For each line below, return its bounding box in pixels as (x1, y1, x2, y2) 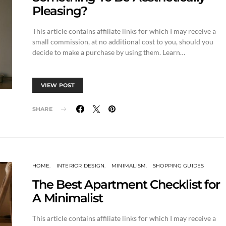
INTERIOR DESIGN (56, 162, 105, 169)
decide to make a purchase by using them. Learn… (32, 48, 185, 56)
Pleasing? (32, 4, 88, 18)
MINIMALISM (111, 162, 146, 169)
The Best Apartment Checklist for (32, 177, 220, 192)
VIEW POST (41, 82, 75, 89)
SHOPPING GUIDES (152, 162, 204, 169)
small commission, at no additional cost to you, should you (32, 37, 213, 46)
